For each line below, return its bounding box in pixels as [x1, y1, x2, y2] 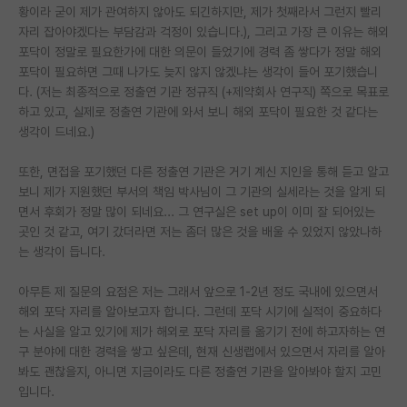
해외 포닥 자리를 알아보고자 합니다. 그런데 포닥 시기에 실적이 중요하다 [18, 303, 382, 319]
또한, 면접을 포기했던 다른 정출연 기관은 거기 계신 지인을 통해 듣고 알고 [18, 164, 389, 179]
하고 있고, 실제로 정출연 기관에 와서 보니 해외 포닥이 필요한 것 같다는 [18, 104, 378, 119]
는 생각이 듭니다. [18, 243, 105, 259]
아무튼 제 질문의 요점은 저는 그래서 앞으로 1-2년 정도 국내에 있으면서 [18, 283, 378, 299]
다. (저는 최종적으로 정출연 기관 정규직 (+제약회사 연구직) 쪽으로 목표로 [18, 84, 389, 99]
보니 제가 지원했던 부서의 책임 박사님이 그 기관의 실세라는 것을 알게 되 [18, 184, 385, 199]
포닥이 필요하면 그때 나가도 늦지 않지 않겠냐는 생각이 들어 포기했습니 [18, 64, 378, 79]
